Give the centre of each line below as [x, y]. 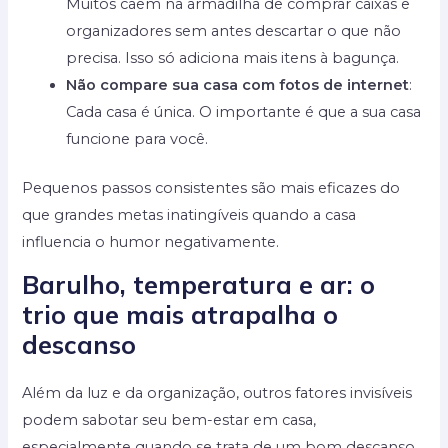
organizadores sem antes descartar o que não [234, 30]
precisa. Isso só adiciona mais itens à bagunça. [233, 57]
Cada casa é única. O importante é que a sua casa [244, 111]
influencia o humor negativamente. [151, 241]
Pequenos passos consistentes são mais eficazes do [211, 187]
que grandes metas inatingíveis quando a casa [189, 214]
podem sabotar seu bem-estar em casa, [169, 420]
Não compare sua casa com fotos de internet [238, 84]
